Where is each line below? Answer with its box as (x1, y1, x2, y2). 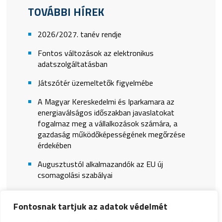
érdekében (37, 139, 71, 151)
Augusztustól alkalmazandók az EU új (37, 158, 163, 170)
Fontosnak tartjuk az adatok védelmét (13, 200, 167, 213)
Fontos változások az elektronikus (37, 47, 154, 59)
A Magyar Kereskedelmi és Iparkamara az (37, 95, 174, 108)
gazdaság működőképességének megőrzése (37, 128, 185, 140)
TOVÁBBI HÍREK (27, 3, 104, 21)
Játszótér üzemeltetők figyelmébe (37, 76, 153, 89)
